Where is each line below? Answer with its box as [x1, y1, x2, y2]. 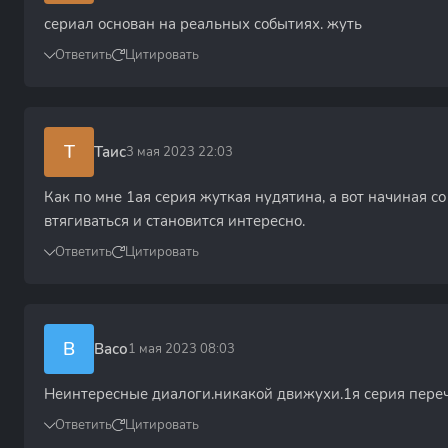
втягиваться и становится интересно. [44, 211, 305, 231]
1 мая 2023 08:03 [128, 339, 235, 358]
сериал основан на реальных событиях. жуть [44, 14, 362, 34]
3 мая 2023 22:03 [126, 142, 233, 161]
